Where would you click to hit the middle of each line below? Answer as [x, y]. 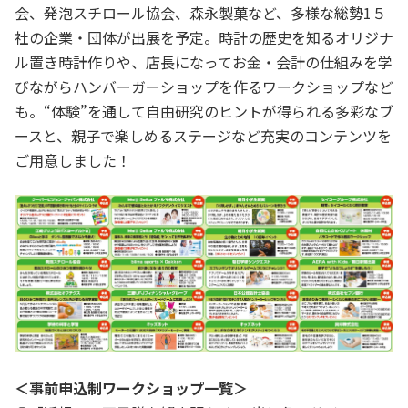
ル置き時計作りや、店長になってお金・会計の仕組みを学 [204, 62]
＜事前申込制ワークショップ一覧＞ [131, 388]
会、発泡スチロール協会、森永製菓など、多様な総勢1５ [200, 13]
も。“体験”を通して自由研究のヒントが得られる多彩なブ [204, 112]
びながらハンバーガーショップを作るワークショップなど [204, 87]
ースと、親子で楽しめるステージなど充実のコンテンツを [203, 136]
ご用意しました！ [73, 161]
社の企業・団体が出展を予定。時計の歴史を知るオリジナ [204, 38]
